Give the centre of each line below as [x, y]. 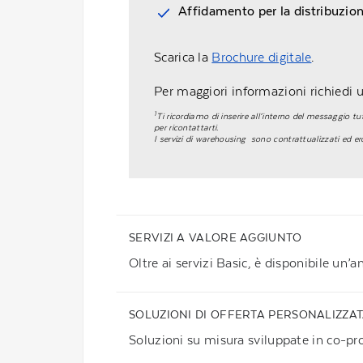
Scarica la [183, 57]
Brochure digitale [262, 57]
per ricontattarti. [186, 128]
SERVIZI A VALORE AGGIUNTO [216, 237]
